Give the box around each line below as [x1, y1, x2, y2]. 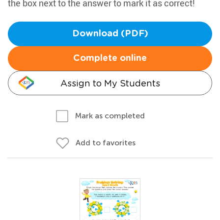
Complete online [73, 54, 147, 63]
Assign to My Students [60, 78, 160, 88]
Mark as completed [75, 111, 145, 120]
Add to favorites [76, 138, 136, 147]
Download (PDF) [72, 29, 148, 38]
